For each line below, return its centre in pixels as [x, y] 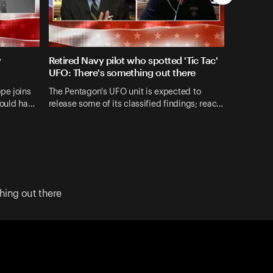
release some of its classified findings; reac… [136, 104]
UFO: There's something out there [122, 73]
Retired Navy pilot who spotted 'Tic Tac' [133, 60]
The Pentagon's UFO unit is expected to [125, 92]
